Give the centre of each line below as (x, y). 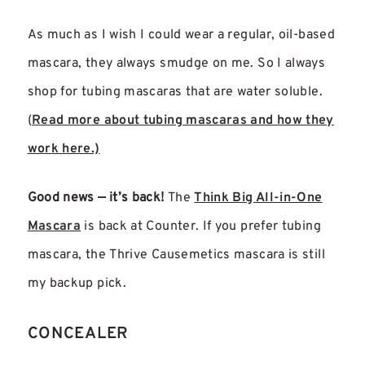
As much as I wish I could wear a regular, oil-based (181, 35)
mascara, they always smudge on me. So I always (176, 64)
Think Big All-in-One (258, 198)
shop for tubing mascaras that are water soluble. (175, 92)
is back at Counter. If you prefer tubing (201, 227)
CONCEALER (78, 334)
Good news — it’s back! (96, 198)
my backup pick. (77, 284)
